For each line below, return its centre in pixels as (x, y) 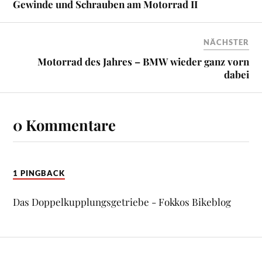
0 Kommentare (65, 124)
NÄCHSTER (226, 42)
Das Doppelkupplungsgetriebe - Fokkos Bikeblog (122, 202)
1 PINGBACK (39, 173)
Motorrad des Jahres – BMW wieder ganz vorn (143, 61)
